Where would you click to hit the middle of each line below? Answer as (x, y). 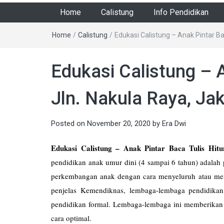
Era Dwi (174, 123)
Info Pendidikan (181, 12)
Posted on (69, 123)
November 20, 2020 (119, 123)
